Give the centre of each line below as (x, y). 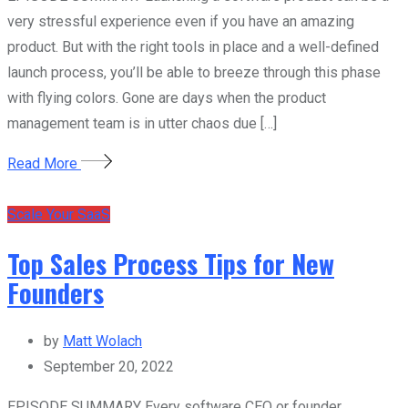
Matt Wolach (102, 341)
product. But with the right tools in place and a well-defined (193, 46)
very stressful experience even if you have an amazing (181, 21)
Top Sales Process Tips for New (171, 264)
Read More (44, 163)
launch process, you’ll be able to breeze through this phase (194, 72)
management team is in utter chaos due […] (142, 123)
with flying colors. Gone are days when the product (167, 97)
